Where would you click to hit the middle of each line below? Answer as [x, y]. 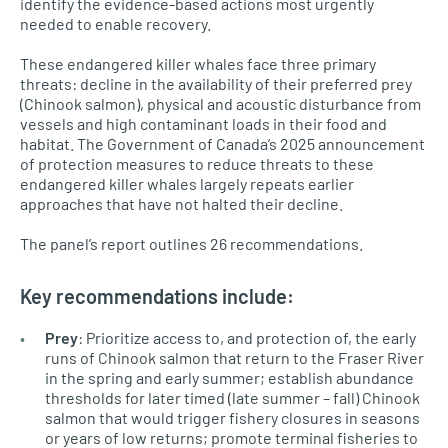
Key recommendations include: [157, 296]
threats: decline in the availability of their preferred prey [216, 83]
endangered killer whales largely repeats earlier [187, 183]
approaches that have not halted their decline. [181, 203]
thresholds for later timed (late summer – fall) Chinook [232, 397]
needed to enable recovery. [115, 23]
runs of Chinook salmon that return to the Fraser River [234, 357]
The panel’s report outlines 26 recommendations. [191, 243]
